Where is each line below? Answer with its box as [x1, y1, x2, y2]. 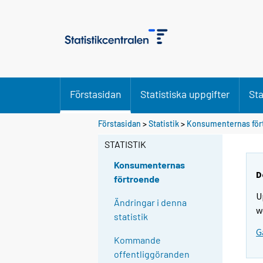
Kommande [114, 234, 161, 246]
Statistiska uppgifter [140, 87, 230, 100]
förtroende [114, 173, 160, 185]
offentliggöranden [114, 248, 190, 260]
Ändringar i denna [114, 197, 187, 208]
